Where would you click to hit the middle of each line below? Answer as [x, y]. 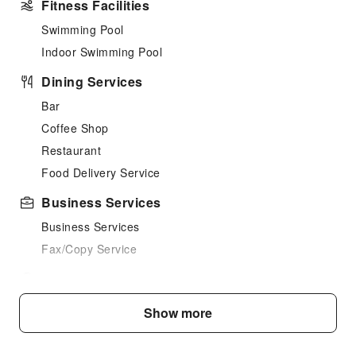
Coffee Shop [75, 128]
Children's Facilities [105, 279]
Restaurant [71, 150]
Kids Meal [68, 303]
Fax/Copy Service [89, 249]
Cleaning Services [100, 333]
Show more [178, 313]
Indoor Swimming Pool [102, 52]
